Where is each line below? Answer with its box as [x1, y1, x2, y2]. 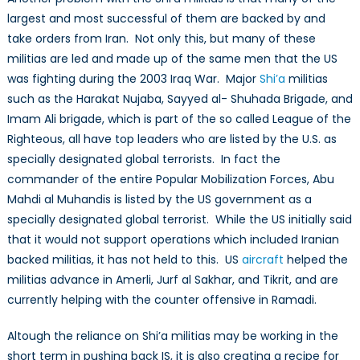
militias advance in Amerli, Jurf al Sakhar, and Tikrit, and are [6, 272, 338, 288]
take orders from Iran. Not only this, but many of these [6, 31, 316, 47]
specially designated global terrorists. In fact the [6, 151, 280, 168]
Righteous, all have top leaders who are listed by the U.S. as [6, 131, 337, 148]
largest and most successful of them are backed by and [6, 10, 325, 27]
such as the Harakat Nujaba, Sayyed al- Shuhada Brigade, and [6, 91, 353, 108]
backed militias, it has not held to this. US [6, 252, 242, 268]
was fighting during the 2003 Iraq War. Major [6, 71, 260, 88]
